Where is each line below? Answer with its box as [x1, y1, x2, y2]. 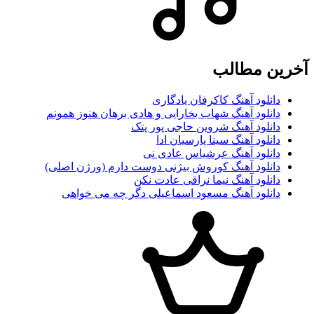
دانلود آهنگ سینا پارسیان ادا [156, 133, 280, 146]
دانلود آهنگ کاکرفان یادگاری [152, 93, 280, 106]
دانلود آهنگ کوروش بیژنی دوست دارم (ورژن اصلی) [45, 160, 280, 172]
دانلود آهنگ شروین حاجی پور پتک [131, 120, 280, 132]
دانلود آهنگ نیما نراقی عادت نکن [134, 173, 280, 186]
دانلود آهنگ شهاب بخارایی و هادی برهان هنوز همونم [46, 107, 280, 119]
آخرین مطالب [212, 60, 308, 78]
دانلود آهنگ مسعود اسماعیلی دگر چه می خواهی [62, 186, 280, 199]
